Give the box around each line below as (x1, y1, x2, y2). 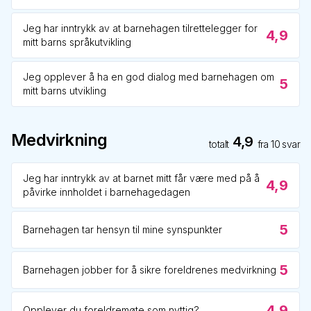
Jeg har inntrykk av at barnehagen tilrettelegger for (23, 22, 258, 34)
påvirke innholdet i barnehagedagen (23, 186, 190, 198)
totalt (208, 138, 229, 150)
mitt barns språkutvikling (23, 36, 131, 48)
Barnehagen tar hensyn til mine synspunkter (23, 224, 222, 235)
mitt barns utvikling (23, 85, 106, 96)
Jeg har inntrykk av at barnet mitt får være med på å (23, 172, 260, 184)
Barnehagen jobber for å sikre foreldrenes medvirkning (23, 264, 276, 276)
